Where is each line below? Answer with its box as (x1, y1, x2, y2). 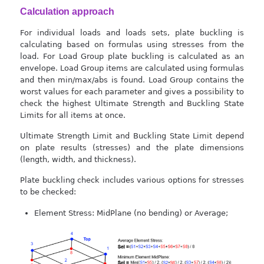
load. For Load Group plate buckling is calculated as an (20, 51, 244, 61)
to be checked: (20, 187, 76, 196)
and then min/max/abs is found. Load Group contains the (20, 75, 244, 84)
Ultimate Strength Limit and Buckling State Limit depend (20, 131, 244, 140)
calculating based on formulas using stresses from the (20, 39, 244, 49)
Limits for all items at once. (20, 110, 126, 120)
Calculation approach (20, 6, 114, 16)
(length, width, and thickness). (20, 154, 136, 164)
